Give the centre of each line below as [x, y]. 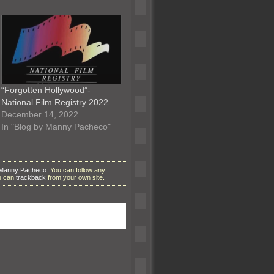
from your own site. [75, 177]
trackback [31, 177]
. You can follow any [76, 170]
